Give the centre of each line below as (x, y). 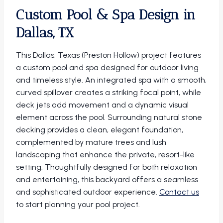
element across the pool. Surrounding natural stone (109, 117)
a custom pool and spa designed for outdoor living (107, 68)
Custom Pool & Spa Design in (106, 15)
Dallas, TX (45, 33)
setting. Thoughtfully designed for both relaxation (107, 167)
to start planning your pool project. (78, 205)
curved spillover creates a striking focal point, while (109, 93)
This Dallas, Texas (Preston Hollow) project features (109, 55)
